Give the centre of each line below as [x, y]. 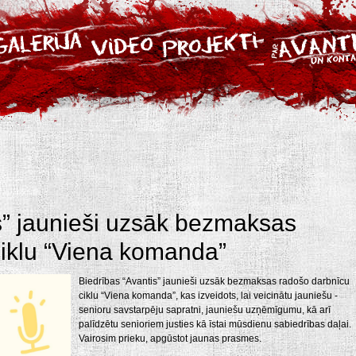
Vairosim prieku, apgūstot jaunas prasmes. [170, 339]
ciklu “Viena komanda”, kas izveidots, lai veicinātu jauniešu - [208, 296]
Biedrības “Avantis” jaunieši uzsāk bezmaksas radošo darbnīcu [214, 281]
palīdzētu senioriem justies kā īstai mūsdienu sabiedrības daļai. [215, 324]
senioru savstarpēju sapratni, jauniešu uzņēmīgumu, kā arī [205, 310]
